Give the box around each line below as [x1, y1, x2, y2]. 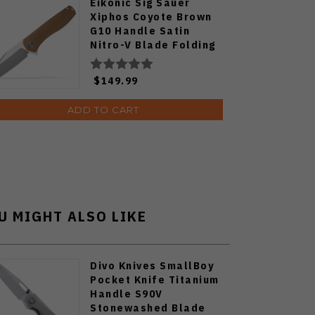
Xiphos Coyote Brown [90, 10, 212, 24]
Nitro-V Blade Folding [90, 38, 216, 52]
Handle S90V [90, 287, 163, 301]
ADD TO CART [67, 104, 139, 116]
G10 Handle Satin [90, 24, 190, 38]
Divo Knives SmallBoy [90, 259, 214, 273]
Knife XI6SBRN [90, 52, 175, 66]
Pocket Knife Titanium [90, 273, 219, 287]
